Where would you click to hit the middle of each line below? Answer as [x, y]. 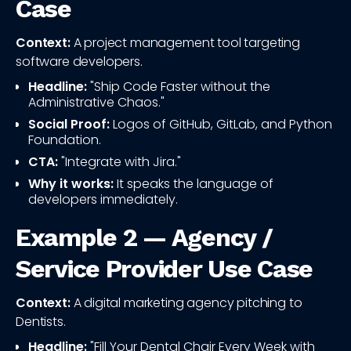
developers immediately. [103, 200]
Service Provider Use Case [164, 269]
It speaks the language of [194, 184]
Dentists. [41, 322]
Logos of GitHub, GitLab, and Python [221, 125]
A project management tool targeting [185, 43]
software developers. [79, 62]
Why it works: [71, 184]
